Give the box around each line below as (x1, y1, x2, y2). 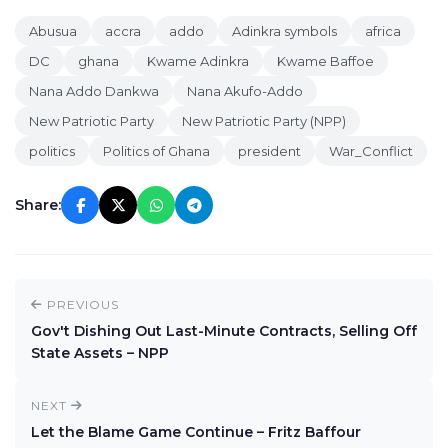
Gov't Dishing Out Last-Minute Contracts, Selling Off (31, 322, 417, 340)
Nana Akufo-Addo (187, 83, 303, 99)
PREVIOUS (43, 297, 119, 312)
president (238, 143, 301, 159)
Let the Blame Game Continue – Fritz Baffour (31, 423, 361, 441)
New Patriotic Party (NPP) (182, 113, 346, 129)
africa (365, 23, 401, 39)
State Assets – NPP (31, 344, 169, 362)
